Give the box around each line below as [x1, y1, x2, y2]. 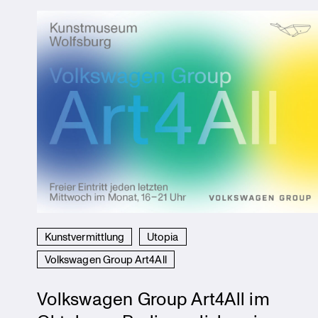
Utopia [147, 229, 179, 243]
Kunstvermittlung [45, 229, 125, 243]
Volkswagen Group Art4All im [37, 285, 270, 310]
